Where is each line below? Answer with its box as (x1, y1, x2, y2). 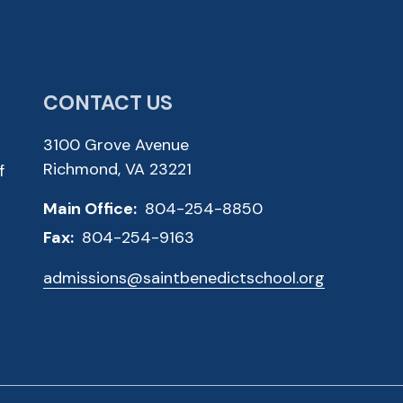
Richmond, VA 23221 (43, 158, 192, 181)
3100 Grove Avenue (43, 134, 189, 157)
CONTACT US (43, 89, 173, 117)
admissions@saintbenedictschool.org (43, 267, 325, 290)
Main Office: (43, 197, 140, 219)
